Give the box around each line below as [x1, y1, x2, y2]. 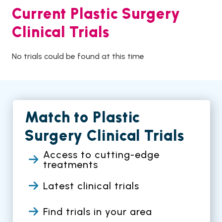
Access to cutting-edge [43, 148, 160, 161]
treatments [43, 158, 98, 170]
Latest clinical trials [43, 179, 139, 192]
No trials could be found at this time [12, 51, 144, 61]
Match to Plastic [25, 108, 141, 126]
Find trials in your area [43, 205, 152, 218]
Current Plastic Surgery [12, 4, 180, 23]
